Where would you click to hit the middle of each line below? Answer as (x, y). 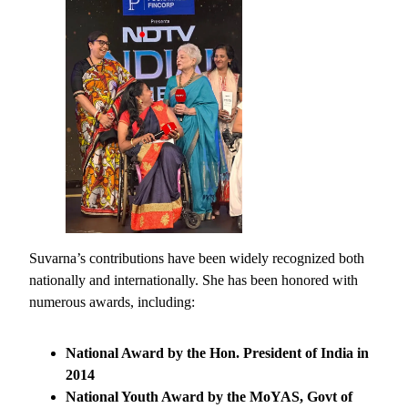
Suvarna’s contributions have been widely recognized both (197, 259)
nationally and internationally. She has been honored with (194, 280)
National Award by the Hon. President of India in (217, 353)
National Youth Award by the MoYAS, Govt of (209, 397)
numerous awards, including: (112, 302)
